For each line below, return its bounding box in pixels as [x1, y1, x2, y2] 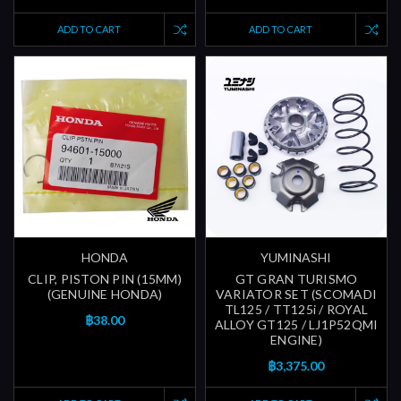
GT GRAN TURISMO [235, 271, 358, 287]
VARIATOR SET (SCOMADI [215, 286, 378, 303]
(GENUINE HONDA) [47, 286, 163, 303]
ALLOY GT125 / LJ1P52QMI [214, 317, 379, 333]
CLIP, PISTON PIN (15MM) [28, 271, 182, 287]
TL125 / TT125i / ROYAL [224, 302, 369, 318]
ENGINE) [270, 332, 322, 348]
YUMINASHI [260, 250, 332, 266]
